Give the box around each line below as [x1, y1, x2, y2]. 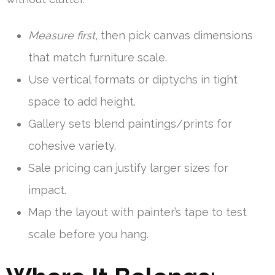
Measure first [28, 29, 95, 42]
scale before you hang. [28, 228, 149, 241]
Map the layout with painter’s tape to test [28, 206, 247, 219]
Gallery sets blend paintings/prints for [28, 117, 232, 131]
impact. [28, 184, 66, 197]
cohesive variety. [28, 139, 116, 153]
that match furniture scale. [28, 51, 167, 64]
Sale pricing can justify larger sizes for [28, 161, 228, 175]
